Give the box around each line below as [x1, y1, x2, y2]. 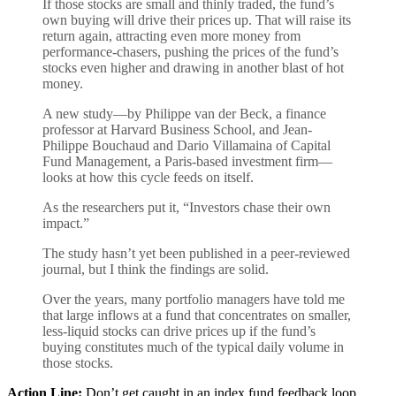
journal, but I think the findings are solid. [42, 261, 269, 277]
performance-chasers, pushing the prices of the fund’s [42, 43, 339, 59]
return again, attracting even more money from [42, 27, 301, 43]
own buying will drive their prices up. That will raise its [42, 11, 351, 27]
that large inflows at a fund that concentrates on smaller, [42, 307, 351, 323]
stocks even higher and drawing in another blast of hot [42, 59, 344, 75]
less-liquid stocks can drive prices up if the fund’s [42, 323, 316, 339]
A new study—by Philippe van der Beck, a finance [42, 105, 326, 121]
